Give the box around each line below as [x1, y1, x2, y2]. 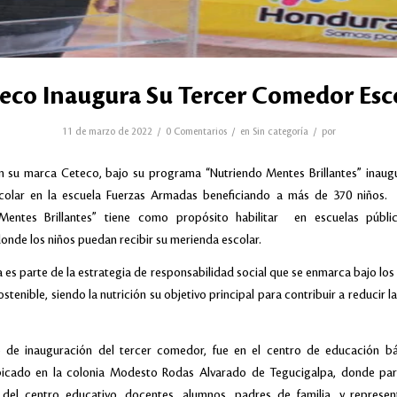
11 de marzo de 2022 [61, 127, 152, 137]
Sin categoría [252, 127, 308, 137]
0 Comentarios [165, 127, 227, 137]
